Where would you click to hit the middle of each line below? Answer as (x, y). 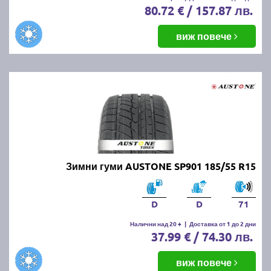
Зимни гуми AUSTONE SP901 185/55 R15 (161, 166)
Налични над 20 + (156, 223)
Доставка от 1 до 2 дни (223, 223)
